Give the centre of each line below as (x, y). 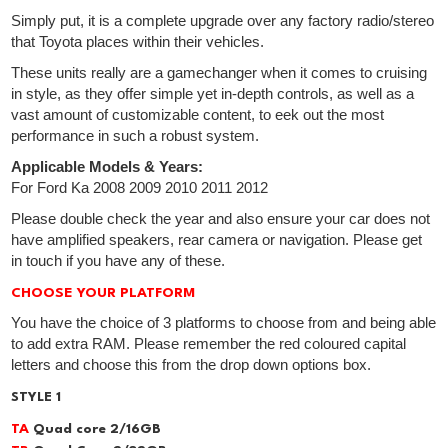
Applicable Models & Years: (107, 167)
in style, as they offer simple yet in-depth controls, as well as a (213, 94)
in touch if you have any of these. (118, 261)
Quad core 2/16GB (95, 430)
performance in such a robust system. (135, 136)
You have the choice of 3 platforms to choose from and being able (224, 323)
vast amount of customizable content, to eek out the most (198, 115)
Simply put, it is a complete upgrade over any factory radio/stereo (223, 21)
